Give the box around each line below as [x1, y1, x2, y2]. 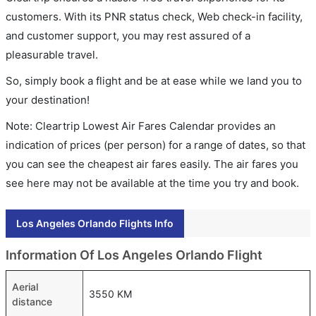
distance [12, 296, 52, 308]
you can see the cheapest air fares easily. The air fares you [6, 157, 298, 171]
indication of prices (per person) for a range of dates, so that [6, 138, 305, 152]
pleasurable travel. [6, 48, 98, 61]
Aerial [12, 281, 38, 293]
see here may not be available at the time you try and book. [6, 176, 299, 190]
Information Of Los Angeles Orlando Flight [6, 248, 262, 262]
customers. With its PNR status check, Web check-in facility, [6, 10, 303, 23]
